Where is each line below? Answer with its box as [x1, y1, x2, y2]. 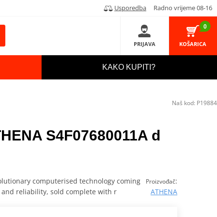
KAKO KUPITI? [102, 63, 156, 72]
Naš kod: [172, 99, 197, 107]
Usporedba [114, 3, 146, 12]
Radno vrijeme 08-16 [148, 3, 212, 12]
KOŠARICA [179, 40, 207, 47]
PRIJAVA [133, 40, 155, 47]
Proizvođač [145, 177, 175, 186]
